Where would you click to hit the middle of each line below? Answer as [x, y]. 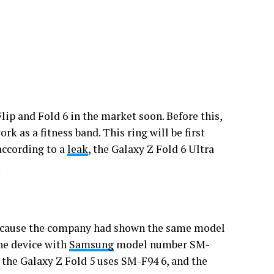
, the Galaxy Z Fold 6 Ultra [151, 149]
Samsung [91, 244]
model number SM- [162, 244]
